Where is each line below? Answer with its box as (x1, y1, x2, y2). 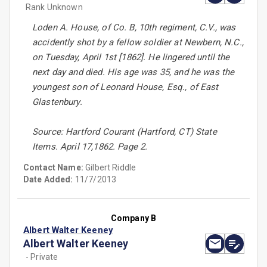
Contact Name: (23, 163, 86, 173)
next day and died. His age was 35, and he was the (32, 67, 235, 78)
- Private (26, 252, 58, 262)
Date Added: (23, 175, 73, 185)
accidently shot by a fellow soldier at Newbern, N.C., (32, 37, 244, 48)
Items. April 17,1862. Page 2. (32, 141, 148, 153)
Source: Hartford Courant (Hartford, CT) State (32, 126, 217, 138)
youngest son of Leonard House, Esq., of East (32, 82, 219, 93)
